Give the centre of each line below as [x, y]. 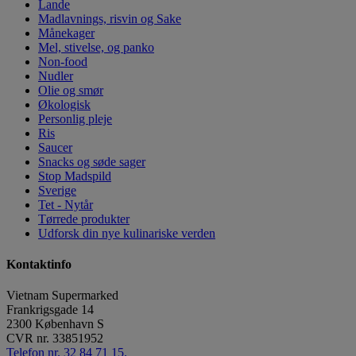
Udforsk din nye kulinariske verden [127, 233]
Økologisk [64, 104]
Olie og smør [71, 90]
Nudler [56, 75]
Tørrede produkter [84, 219]
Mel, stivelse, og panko [96, 47]
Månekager [66, 33]
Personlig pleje [75, 118]
